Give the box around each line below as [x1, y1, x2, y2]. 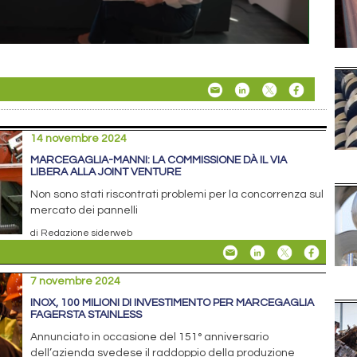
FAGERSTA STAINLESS [30, 309, 143, 321]
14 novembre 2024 [30, 133, 127, 145]
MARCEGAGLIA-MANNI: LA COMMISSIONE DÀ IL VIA [30, 155, 288, 167]
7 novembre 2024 [30, 276, 121, 288]
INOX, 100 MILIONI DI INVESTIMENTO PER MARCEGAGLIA [30, 297, 315, 309]
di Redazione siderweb [30, 228, 133, 238]
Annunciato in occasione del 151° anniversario [30, 331, 269, 343]
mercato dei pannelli [30, 205, 139, 217]
